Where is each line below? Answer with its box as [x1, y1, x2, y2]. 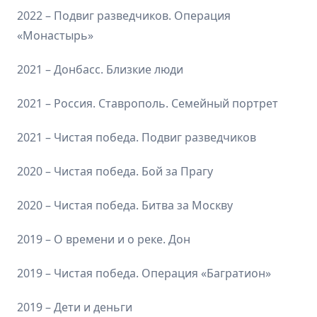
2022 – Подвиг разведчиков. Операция [17, 7, 231, 23]
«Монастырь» [17, 27, 93, 43]
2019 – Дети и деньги [17, 299, 132, 315]
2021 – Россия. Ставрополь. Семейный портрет [17, 95, 278, 111]
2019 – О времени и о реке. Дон [17, 231, 190, 247]
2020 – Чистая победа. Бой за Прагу [17, 163, 213, 179]
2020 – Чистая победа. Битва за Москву [17, 197, 233, 213]
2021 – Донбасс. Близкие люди [17, 61, 183, 77]
